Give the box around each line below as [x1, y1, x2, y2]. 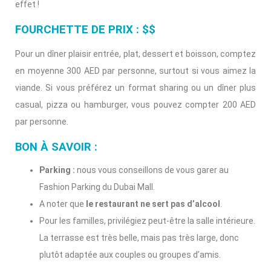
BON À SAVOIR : [15, 140, 97, 154]
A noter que [39, 199, 86, 209]
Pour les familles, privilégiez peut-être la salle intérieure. [39, 216, 255, 226]
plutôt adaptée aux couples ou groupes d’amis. [39, 250, 221, 260]
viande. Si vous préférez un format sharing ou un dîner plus [15, 83, 256, 93]
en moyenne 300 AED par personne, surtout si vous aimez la [15, 66, 256, 76]
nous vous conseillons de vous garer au [75, 165, 229, 175]
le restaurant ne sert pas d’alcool [86, 199, 220, 209]
